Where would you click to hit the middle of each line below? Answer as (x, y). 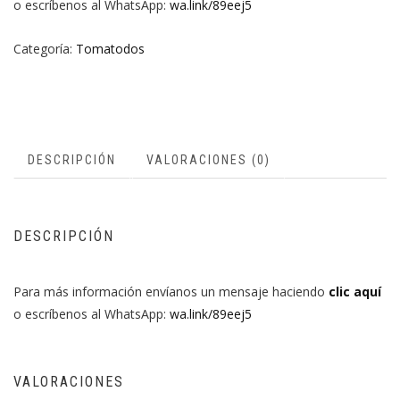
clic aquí (355, 292)
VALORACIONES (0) (208, 160)
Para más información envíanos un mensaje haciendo (171, 292)
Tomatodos (110, 48)
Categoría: (45, 48)
